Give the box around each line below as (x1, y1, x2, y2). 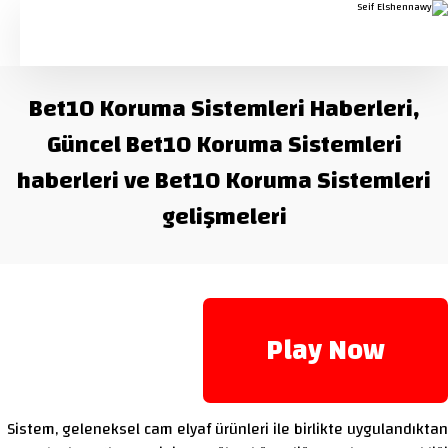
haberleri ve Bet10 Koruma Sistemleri (17, 159, 431, 203)
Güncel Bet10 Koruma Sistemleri (46, 123, 402, 167)
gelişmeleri (161, 195, 287, 239)
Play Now (266, 325, 385, 376)
